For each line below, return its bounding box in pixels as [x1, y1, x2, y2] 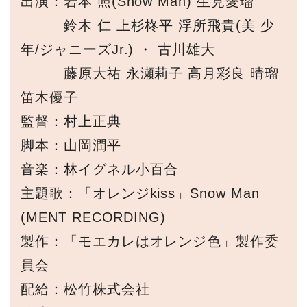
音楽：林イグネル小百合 [20, 162, 179, 177]
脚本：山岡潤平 [20, 138, 121, 153]
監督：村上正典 [20, 114, 121, 130]
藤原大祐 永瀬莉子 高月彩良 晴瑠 [20, 66, 280, 82]
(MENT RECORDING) [20, 210, 167, 225]
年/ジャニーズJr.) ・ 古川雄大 [20, 42, 216, 58]
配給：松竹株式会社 [20, 282, 150, 297]
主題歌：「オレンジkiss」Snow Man [20, 186, 260, 201]
